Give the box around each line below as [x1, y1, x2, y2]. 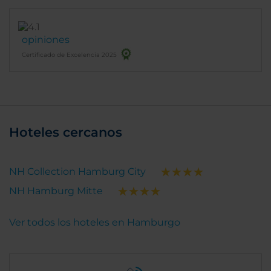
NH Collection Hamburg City [9, 165, 146, 177]
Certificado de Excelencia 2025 [22, 50, 117, 59]
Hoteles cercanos [9, 124, 122, 140]
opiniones [22, 33, 70, 45]
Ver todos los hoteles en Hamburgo [9, 216, 180, 228]
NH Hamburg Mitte [9, 184, 103, 197]
